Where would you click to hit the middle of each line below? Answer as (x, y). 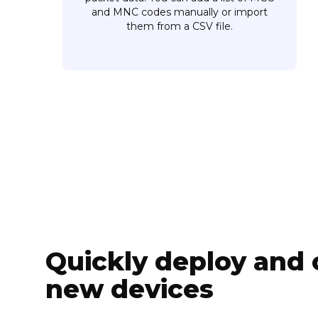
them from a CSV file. (180, 26)
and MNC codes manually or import (180, 12)
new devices (130, 289)
